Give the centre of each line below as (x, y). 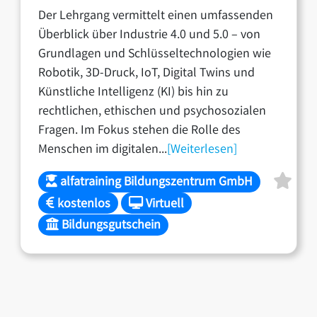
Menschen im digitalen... (103, 150)
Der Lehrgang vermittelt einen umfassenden (156, 16)
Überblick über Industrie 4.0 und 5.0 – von (150, 35)
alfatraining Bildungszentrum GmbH (155, 183)
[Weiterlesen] (202, 150)
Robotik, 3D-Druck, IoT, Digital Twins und (147, 73)
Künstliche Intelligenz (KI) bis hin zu (134, 92)
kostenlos (83, 204)
